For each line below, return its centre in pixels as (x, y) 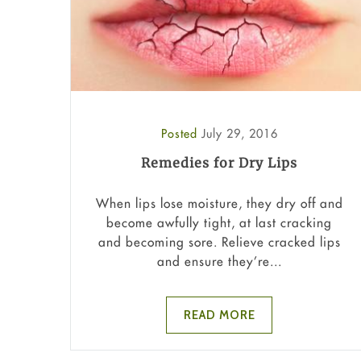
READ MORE (219, 315)
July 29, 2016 (239, 134)
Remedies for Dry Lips (219, 163)
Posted (181, 134)
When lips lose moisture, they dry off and (219, 203)
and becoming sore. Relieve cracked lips (219, 241)
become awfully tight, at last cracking (219, 222)
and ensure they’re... (219, 261)
